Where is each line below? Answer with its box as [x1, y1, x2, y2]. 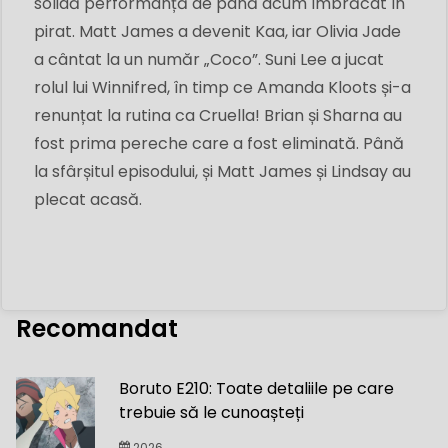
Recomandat [16, 312, 178, 346]
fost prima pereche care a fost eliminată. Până [34, 132, 404, 156]
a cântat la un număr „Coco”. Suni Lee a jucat [34, 48, 384, 72]
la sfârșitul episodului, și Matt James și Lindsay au [34, 160, 411, 184]
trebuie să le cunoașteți [119, 401, 305, 425]
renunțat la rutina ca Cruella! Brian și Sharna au [34, 104, 402, 128]
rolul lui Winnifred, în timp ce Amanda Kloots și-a [34, 76, 411, 100]
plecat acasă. [34, 188, 142, 212]
